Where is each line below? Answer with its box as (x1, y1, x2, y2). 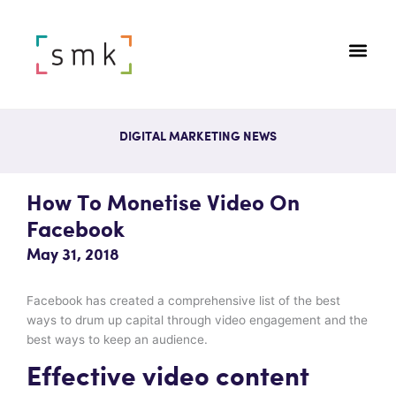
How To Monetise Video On (27, 192, 300, 216)
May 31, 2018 (27, 247, 119, 263)
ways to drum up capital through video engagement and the (27, 312, 368, 327)
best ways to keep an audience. (27, 331, 208, 346)
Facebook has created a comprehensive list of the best (27, 293, 340, 308)
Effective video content (27, 363, 309, 392)
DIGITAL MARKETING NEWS (119, 131, 277, 143)
